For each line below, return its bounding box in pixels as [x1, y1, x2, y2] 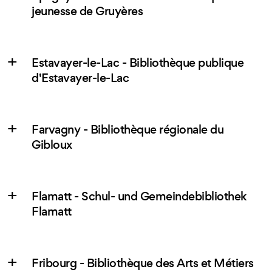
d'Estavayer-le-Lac [32, 70, 129, 87]
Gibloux [32, 137, 72, 154]
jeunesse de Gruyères [32, 3, 143, 20]
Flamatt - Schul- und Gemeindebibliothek [32, 188, 246, 205]
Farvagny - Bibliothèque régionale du [32, 121, 223, 138]
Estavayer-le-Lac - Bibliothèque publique [32, 55, 243, 72]
